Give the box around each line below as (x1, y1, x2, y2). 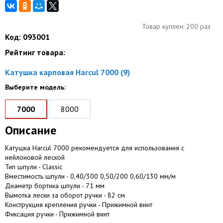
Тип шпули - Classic (5, 162, 62, 171)
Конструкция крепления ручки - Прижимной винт (5, 200, 152, 209)
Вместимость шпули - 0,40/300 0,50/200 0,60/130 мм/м (5, 172, 176, 181)
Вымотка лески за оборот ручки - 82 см (5, 191, 125, 200)
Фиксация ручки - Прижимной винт (5, 210, 110, 219)
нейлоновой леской (5, 153, 65, 162)
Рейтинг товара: (5, 47, 65, 57)
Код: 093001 (5, 32, 50, 42)
